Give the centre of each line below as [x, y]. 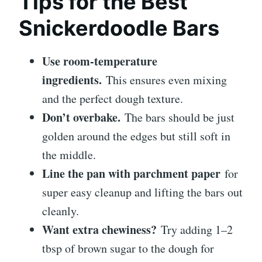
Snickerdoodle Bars [119, 28]
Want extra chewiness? [99, 229]
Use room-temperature [100, 61]
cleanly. [61, 211]
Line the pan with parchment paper [131, 173]
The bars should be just [177, 117]
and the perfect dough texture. [113, 98]
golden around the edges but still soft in [136, 136]
